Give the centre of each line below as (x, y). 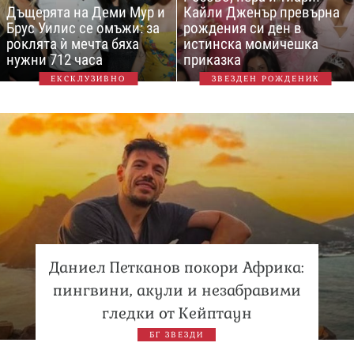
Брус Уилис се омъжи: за (83, 28)
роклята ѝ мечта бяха (73, 43)
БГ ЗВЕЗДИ (177, 334)
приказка (212, 59)
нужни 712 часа (55, 59)
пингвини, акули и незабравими (177, 290)
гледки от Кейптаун (177, 313)
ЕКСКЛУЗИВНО (88, 78)
